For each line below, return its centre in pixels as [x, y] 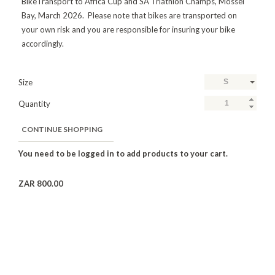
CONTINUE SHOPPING [62, 129]
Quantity [34, 104]
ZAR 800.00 [41, 184]
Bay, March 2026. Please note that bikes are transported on [129, 15]
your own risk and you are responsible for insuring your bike [128, 29]
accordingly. [43, 44]
